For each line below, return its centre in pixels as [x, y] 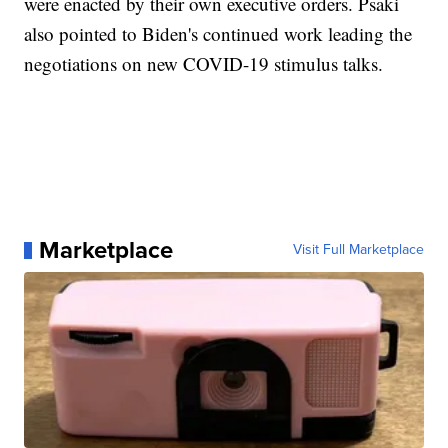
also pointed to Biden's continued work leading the [218, 34]
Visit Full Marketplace [358, 250]
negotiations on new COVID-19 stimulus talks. [204, 64]
